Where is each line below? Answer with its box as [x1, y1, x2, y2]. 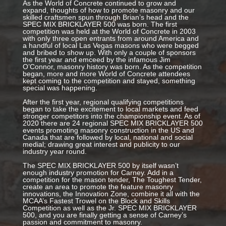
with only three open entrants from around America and [22, 34, 199, 43]
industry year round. [22, 147, 87, 156]
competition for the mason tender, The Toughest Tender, [22, 176, 202, 184]
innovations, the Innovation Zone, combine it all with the [22, 190, 200, 198]
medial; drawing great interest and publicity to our [22, 140, 180, 149]
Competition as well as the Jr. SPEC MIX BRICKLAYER [22, 204, 197, 212]
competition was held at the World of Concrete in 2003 [22, 27, 196, 36]
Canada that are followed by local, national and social [22, 133, 193, 142]
